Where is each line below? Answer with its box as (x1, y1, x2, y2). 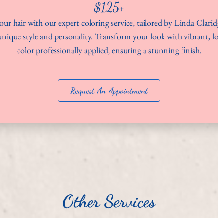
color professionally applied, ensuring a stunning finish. (17, 44, 201, 55)
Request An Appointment (70, 85, 148, 96)
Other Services (62, 190, 156, 212)
